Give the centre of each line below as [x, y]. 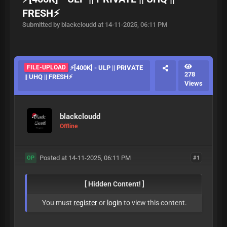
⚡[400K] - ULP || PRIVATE [106, 68]
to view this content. [154, 203]
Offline [69, 126]
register [85, 203]
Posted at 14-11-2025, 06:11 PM [83, 158]
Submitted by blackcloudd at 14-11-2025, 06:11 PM [95, 25]
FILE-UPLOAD [46, 67]
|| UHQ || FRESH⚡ [48, 77]
